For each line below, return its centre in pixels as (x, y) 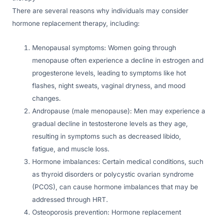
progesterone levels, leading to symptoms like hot (109, 73)
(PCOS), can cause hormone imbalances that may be (115, 187)
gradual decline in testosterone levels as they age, (110, 123)
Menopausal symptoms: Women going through (104, 47)
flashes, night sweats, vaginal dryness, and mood (109, 85)
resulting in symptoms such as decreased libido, (107, 136)
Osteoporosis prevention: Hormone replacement (107, 212)
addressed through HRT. (70, 199)
